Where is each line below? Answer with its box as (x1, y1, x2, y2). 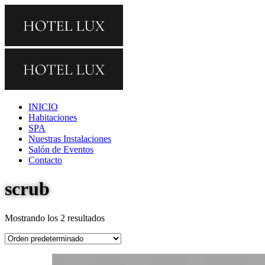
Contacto (28, 155, 62, 165)
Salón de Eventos (28, 144, 93, 154)
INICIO (28, 102, 58, 112)
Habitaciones (28, 112, 77, 122)
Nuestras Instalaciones (28, 134, 111, 144)
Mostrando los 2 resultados (5, 212, 105, 223)
